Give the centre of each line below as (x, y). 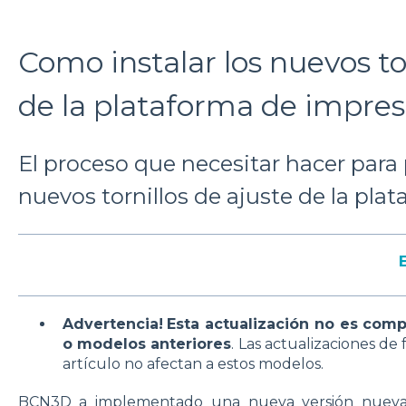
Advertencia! (112, 324)
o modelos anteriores (147, 344)
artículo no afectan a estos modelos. (193, 364)
